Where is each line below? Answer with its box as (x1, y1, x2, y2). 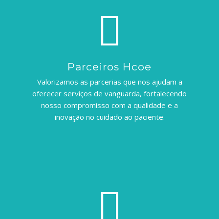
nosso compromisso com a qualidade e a (41, 100, 178, 110)
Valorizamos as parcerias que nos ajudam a (37, 76, 182, 87)
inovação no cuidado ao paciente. (54, 111, 165, 122)
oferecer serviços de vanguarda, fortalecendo (32, 88, 187, 98)
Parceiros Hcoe (67, 60, 152, 73)
